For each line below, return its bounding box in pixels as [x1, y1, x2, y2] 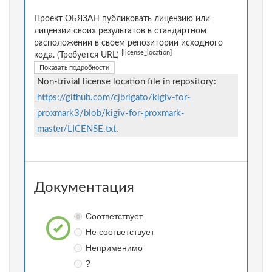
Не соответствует [85, 227, 154, 237]
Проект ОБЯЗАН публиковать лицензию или [34, 15, 210, 24]
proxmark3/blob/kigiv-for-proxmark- [37, 109, 185, 118]
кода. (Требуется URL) [34, 51, 121, 60]
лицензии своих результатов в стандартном [34, 27, 206, 36]
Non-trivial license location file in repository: [37, 77, 216, 87]
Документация [34, 180, 134, 195]
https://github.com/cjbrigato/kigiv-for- [37, 93, 191, 103]
